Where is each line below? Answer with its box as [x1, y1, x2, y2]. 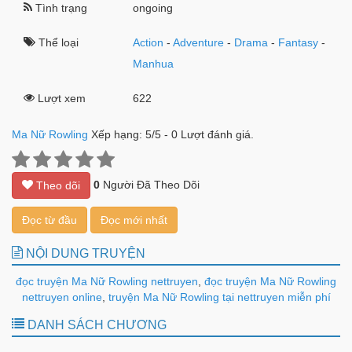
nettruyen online [21, 291, 102, 304]
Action [133, 36, 164, 49]
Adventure [173, 36, 225, 49]
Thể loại [35, 36, 79, 49]
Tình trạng [32, 2, 87, 15]
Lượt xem [35, 92, 86, 105]
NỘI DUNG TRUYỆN [23, 247, 145, 261]
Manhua [133, 57, 174, 71]
